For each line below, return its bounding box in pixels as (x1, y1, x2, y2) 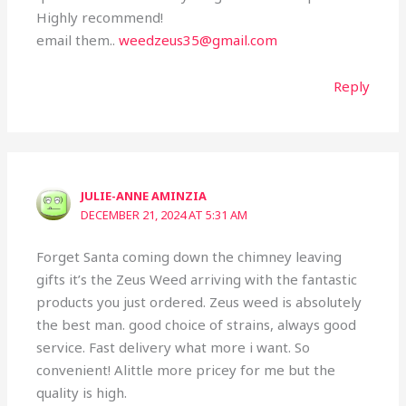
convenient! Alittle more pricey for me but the (36, 361, 336, 380)
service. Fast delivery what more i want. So (36, 338, 311, 357)
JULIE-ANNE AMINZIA (81, 187, 208, 204)
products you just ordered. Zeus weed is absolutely (36, 293, 362, 312)
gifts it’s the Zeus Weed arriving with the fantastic (36, 270, 358, 289)
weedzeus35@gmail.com (119, 30, 278, 49)
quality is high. (36, 383, 128, 402)
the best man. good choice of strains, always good (36, 315, 357, 334)
